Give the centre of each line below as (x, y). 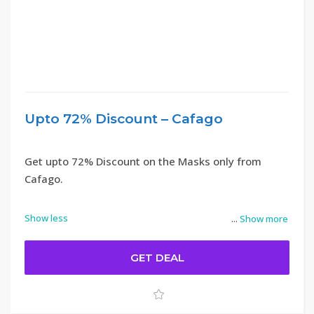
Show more (264, 219)
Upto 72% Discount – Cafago (124, 119)
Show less (46, 218)
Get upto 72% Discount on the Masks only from (143, 161)
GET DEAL (157, 258)
